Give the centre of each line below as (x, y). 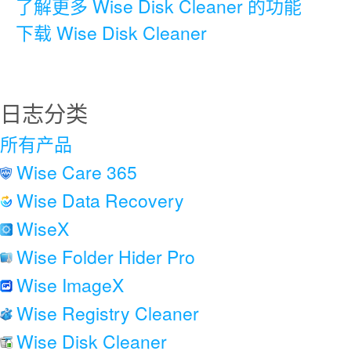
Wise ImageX (70, 285)
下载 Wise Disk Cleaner (111, 33)
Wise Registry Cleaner (108, 313)
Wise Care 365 (77, 172)
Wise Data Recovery (100, 200)
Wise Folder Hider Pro (106, 257)
